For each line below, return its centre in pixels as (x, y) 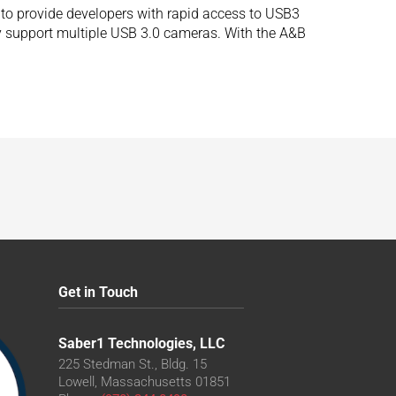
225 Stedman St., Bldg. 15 (133, 364)
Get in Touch (99, 292)
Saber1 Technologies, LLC (142, 343)
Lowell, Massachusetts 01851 (145, 382)
